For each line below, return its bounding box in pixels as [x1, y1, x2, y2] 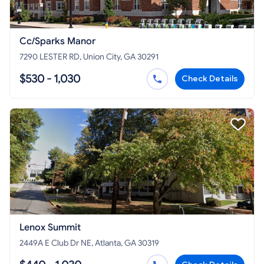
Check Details [181, 74, 238, 84]
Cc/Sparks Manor [19, 35, 95, 48]
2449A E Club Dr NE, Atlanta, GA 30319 [19, 238, 159, 249]
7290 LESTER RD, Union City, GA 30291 [19, 52, 159, 62]
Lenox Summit [19, 222, 81, 234]
